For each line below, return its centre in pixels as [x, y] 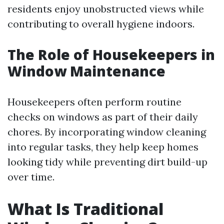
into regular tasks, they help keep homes [103, 147]
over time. [31, 177]
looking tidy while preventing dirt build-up [107, 162]
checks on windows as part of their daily [103, 117]
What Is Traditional [85, 209]
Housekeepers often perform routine [94, 102]
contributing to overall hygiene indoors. [101, 24]
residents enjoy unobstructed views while [106, 9]
